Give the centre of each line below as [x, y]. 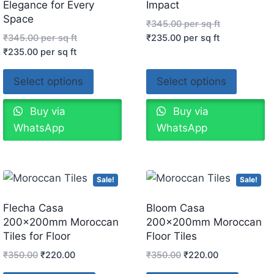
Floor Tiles [171, 236]
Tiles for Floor [36, 236]
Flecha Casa [33, 208]
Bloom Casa [175, 208]
